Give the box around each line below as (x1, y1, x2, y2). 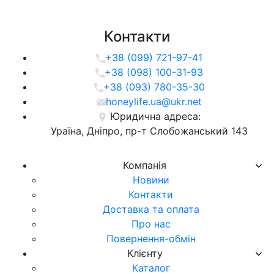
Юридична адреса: (110, 110, 201, 122)
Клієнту (124, 247, 163, 259)
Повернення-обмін (103, 232, 196, 245)
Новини (129, 174, 169, 186)
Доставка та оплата (99, 203, 199, 215)
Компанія (120, 159, 166, 171)
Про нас (128, 218, 171, 230)
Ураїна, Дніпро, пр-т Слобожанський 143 (51, 125, 248, 137)
